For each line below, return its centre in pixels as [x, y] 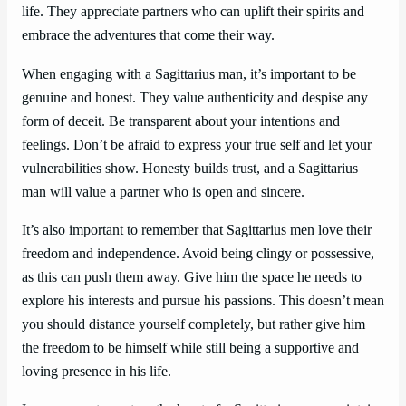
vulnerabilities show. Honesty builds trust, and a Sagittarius [190, 168]
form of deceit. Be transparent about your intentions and [181, 121]
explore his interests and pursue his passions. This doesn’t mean [203, 300]
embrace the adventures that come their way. [148, 36]
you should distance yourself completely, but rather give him [193, 324]
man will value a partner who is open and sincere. [163, 192]
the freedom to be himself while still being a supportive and [190, 348]
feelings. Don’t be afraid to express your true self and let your [197, 145]
